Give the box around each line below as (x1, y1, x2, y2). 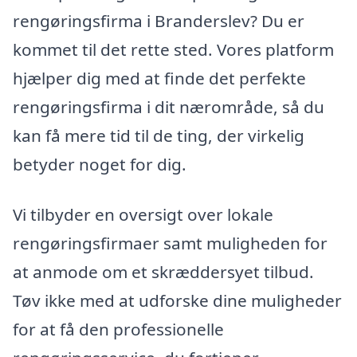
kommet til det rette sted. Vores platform (13, 37, 334, 61)
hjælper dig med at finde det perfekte (13, 66, 306, 89)
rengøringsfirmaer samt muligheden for (13, 232, 328, 255)
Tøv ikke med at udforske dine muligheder (13, 289, 342, 312)
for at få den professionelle (13, 318, 224, 341)
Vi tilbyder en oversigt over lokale (13, 203, 273, 226)
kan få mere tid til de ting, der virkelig (13, 124, 304, 147)
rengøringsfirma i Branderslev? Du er (13, 9, 304, 32)
